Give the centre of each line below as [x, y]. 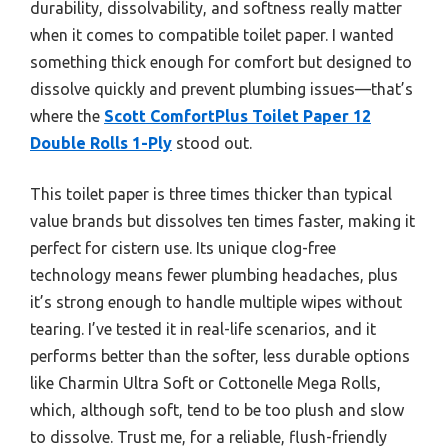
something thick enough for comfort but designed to [221, 62]
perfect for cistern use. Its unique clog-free [183, 248]
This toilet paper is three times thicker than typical [211, 194]
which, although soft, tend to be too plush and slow [217, 410]
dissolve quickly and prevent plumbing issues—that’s [221, 89]
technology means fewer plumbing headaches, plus [214, 275]
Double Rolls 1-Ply [101, 143]
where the [67, 116]
